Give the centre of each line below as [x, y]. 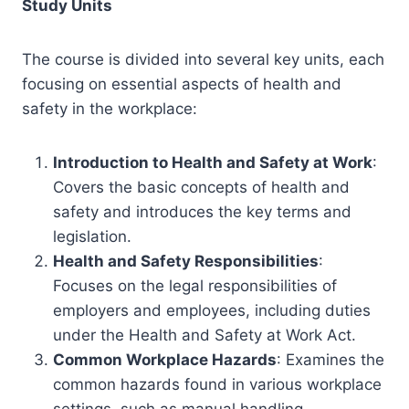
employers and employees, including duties [212, 310]
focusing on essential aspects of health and [182, 84]
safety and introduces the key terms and [202, 212]
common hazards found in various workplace [217, 384]
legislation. [92, 236]
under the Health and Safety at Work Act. [204, 335]
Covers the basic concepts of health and [201, 187]
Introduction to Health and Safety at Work [213, 163]
